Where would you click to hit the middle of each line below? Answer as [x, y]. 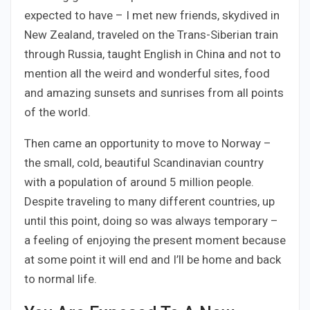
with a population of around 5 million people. [139, 182]
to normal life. [61, 279]
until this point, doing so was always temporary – [151, 220]
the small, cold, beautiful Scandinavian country [144, 162]
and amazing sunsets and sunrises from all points [154, 92]
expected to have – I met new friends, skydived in [152, 15]
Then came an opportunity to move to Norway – [148, 143]
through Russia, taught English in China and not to [153, 54]
